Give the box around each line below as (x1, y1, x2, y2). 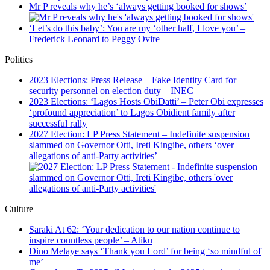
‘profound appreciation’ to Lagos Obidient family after (29, 107, 235, 118)
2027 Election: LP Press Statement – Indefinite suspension (29, 129, 250, 140)
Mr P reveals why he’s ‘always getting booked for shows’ (29, 1, 247, 12)
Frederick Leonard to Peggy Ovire (29, 34, 160, 45)
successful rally (29, 118, 87, 129)
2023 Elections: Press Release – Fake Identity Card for (29, 75, 236, 86)
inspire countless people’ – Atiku (29, 235, 152, 246)
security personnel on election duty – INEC (29, 86, 193, 96)
